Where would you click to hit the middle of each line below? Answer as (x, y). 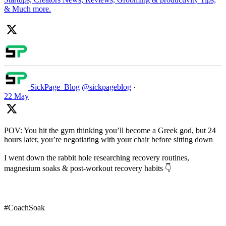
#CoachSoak (24, 208)
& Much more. (27, 9)
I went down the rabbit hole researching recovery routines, (97, 158)
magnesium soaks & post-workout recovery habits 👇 (88, 168)
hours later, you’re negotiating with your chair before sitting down (108, 140)
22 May (16, 96)
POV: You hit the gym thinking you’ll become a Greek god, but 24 (110, 131)
